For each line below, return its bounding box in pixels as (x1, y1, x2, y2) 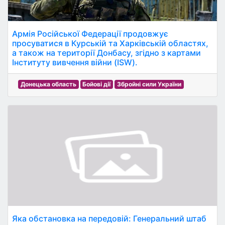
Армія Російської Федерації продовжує (12, 29, 168, 39)
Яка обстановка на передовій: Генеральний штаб (12, 213, 206, 223)
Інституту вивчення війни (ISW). (12, 57, 138, 67)
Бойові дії (82, 80, 111, 88)
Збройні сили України (117, 80, 181, 88)
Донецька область (20, 80, 76, 88)
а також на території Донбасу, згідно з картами (12, 48, 201, 58)
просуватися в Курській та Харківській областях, (12, 38, 208, 48)
